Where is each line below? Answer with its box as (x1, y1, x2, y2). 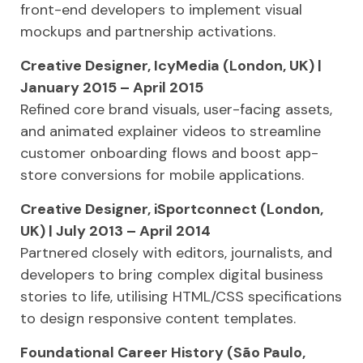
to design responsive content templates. (20, 309, 296, 328)
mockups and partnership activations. (20, 22, 275, 41)
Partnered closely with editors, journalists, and (20, 243, 332, 263)
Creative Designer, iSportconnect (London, (20, 199, 323, 219)
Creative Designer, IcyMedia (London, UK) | (20, 56, 322, 75)
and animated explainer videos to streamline (20, 122, 321, 141)
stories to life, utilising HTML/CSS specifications (20, 287, 342, 306)
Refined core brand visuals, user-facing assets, (20, 100, 332, 119)
